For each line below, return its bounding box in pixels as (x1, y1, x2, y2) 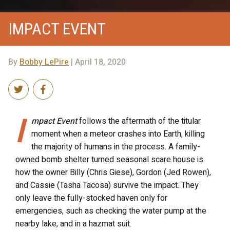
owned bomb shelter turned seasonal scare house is (15, 153, 203, 166)
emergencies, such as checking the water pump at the (15, 204, 206, 217)
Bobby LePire (20, 55, 69, 68)
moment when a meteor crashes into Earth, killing (31, 127, 205, 140)
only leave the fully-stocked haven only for (15, 191, 167, 204)
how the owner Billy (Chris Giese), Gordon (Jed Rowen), (15, 166, 211, 179)
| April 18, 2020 (69, 55, 126, 68)
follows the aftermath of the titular (77, 114, 201, 127)
